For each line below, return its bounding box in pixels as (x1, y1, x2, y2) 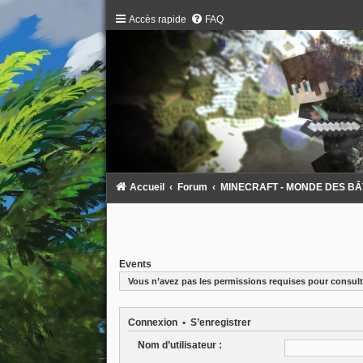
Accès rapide (128, 14, 186, 25)
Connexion (127, 317, 177, 327)
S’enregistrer (190, 317, 251, 327)
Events (118, 258, 152, 270)
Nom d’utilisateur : (137, 339, 222, 351)
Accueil (129, 181, 164, 194)
